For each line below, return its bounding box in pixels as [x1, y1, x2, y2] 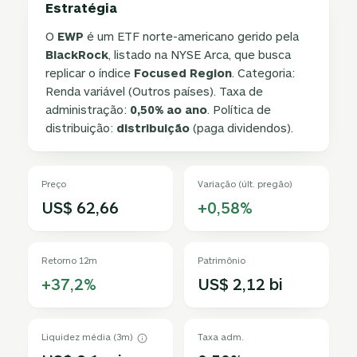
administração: [45, 102, 131, 116]
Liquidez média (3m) [41, 331, 134, 342]
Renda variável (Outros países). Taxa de [45, 84, 264, 98]
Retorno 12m [41, 255, 98, 265]
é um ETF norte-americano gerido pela [84, 29, 300, 43]
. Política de [207, 102, 272, 116]
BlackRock [45, 47, 109, 61]
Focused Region [134, 65, 233, 80]
